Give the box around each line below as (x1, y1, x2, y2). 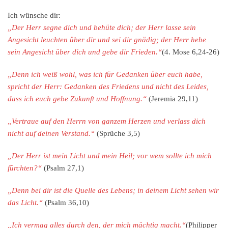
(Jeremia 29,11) (147, 95, 198, 103)
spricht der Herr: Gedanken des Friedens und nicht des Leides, (8, 82, 209, 91)
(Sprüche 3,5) (95, 129, 140, 138)
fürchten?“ (8, 164, 42, 173)
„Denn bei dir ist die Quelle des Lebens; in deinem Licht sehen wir (8, 186, 219, 195)
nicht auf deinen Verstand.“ (8, 129, 95, 138)
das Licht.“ (8, 198, 43, 207)
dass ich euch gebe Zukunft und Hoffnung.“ (8, 95, 147, 103)
